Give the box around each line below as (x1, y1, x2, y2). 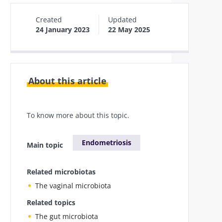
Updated (108, 15, 137, 24)
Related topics (27, 198, 75, 207)
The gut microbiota (35, 212, 98, 221)
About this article (28, 75, 107, 87)
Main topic (27, 140, 63, 150)
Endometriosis (82, 138, 131, 147)
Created (36, 15, 62, 24)
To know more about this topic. (27, 111, 129, 120)
